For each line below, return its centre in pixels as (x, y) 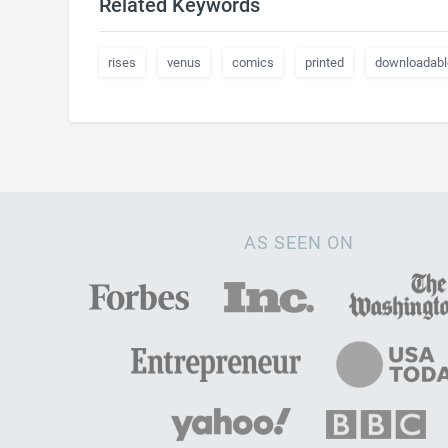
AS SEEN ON (298, 242)
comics (252, 62)
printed (324, 62)
